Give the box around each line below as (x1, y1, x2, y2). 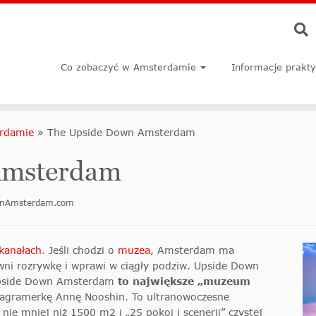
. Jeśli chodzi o (42, 244, 118, 257)
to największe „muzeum (118, 275, 250, 288)
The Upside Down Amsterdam (47, 126, 195, 139)
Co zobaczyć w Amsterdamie (61, 61, 197, 73)
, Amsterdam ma (150, 244, 234, 257)
